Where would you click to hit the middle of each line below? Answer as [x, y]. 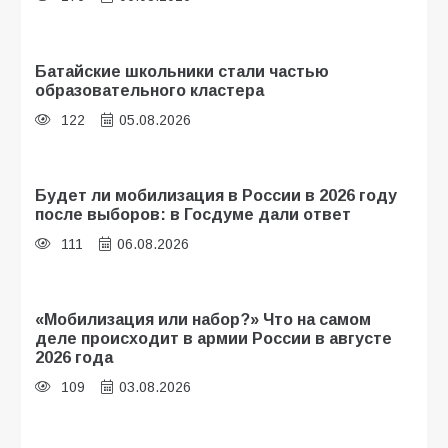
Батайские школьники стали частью [182, 71]
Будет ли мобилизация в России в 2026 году [216, 194]
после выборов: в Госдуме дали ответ [193, 213]
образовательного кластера [149, 90]
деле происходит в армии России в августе [213, 337]
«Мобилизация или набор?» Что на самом [203, 318]
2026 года [74, 356]
